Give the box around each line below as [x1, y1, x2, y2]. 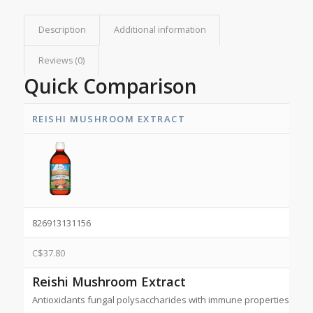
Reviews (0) [38, 54, 85, 67]
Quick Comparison [23, 73, 197, 100]
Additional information [113, 24, 206, 36]
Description [38, 24, 86, 36]
